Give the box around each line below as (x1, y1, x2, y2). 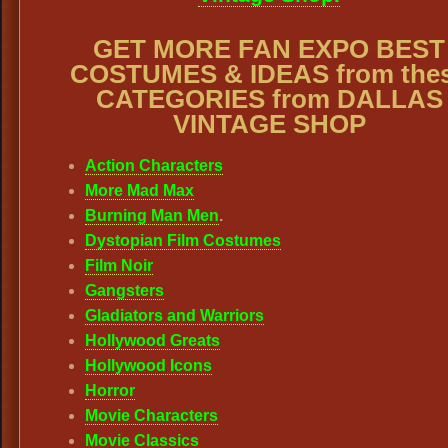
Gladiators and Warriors (85, 307, 264, 324)
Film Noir (85, 257, 153, 274)
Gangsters (85, 282, 164, 299)
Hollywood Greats (85, 332, 220, 349)
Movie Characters (85, 407, 218, 424)
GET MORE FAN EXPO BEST (93, 35, 446, 63)
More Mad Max (85, 182, 194, 199)
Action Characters (85, 157, 223, 174)
